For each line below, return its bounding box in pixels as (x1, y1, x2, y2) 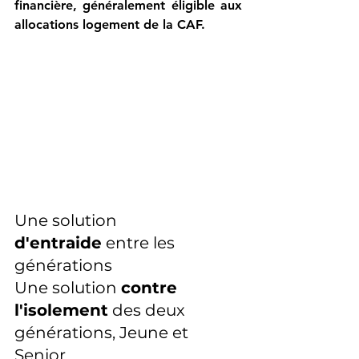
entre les (102, 233, 179, 253)
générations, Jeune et (14, 323, 192, 343)
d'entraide (14, 233, 102, 253)
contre (121, 278, 182, 298)
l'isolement (14, 301, 108, 321)
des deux (108, 301, 189, 321)
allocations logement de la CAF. (14, 17, 209, 32)
